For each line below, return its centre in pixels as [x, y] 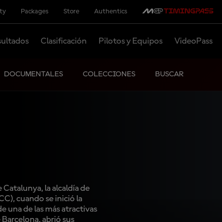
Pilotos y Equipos [130, 41]
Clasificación [63, 41]
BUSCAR [169, 74]
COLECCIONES [109, 74]
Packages [35, 11]
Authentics [111, 11]
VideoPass [193, 41]
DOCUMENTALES [33, 74]
